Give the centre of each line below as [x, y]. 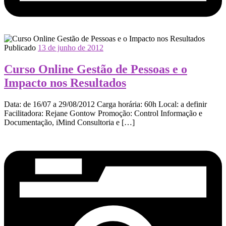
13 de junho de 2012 [71, 48]
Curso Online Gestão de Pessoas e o [96, 69]
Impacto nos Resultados [65, 83]
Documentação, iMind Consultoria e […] [69, 123]
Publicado [21, 48]
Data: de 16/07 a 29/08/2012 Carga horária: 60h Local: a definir [105, 104]
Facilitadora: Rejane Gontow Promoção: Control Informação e [103, 114]
